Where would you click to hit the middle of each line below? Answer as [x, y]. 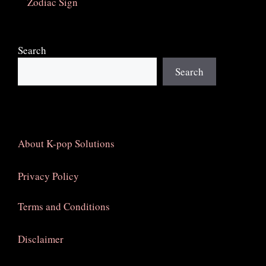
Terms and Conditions [64, 206]
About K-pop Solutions [66, 144]
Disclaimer [41, 239]
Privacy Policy [48, 176]
